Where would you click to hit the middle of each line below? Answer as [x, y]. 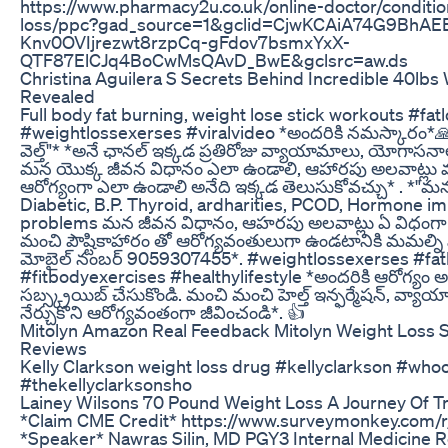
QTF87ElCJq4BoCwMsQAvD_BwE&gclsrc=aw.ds [214, 59]
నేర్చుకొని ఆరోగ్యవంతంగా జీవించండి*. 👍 [162, 311]
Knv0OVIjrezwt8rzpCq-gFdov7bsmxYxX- [185, 41]
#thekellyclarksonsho [106, 383]
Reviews [53, 347]
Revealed [57, 95]
